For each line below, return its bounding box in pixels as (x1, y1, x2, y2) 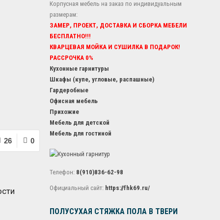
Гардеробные (49, 86, 88, 94)
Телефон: (49, 168, 76, 176)
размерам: (49, 11, 78, 18)
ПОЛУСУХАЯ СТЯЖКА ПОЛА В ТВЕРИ (49, 207, 178, 216)
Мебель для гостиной (49, 130, 111, 137)
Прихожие (49, 108, 79, 115)
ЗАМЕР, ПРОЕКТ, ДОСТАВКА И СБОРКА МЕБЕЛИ (49, 22, 187, 29)
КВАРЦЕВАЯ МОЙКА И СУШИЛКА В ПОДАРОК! (49, 43, 180, 51)
